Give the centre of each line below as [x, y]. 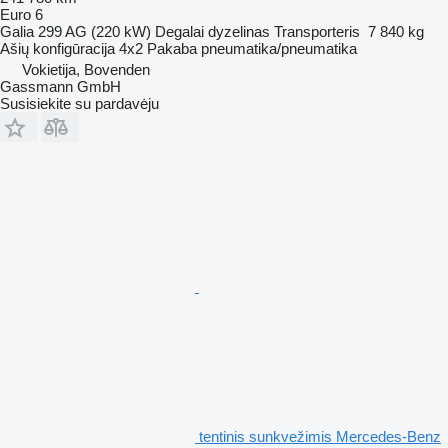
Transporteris [317, 31]
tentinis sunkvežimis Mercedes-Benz [320, 436]
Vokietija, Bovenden [86, 69]
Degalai [179, 31]
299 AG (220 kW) [94, 31]
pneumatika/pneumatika [279, 48]
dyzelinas [239, 31]
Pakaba [172, 48]
